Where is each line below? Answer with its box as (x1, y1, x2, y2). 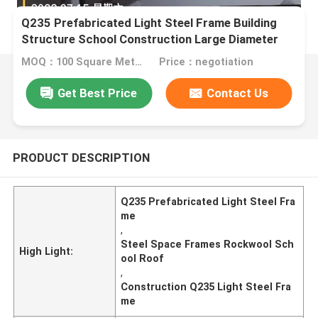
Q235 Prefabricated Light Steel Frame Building (21, 16, 278, 31)
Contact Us (207, 85, 269, 100)
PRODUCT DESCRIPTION (12, 150, 150, 165)
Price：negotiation (158, 56, 253, 68)
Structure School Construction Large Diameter (21, 32, 279, 47)
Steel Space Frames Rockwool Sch (121, 238, 295, 250)
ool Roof (121, 252, 165, 264)
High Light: (19, 245, 74, 257)
